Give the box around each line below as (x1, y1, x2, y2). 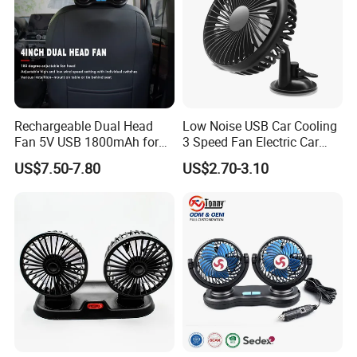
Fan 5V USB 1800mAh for (14, 132, 159, 151)
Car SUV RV (14, 148, 80, 167)
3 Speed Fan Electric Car (182, 132, 319, 151)
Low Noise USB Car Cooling (182, 116, 337, 135)
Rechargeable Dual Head (14, 116, 154, 135)
